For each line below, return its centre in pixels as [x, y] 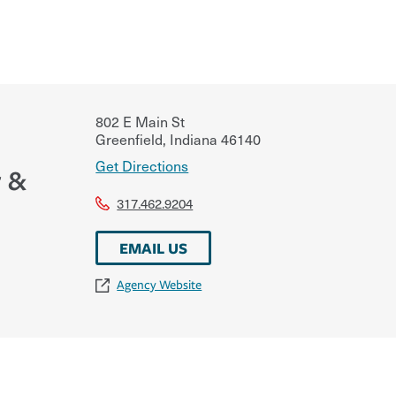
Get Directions [142, 165]
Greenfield [129, 138]
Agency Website [160, 285]
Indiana [192, 138]
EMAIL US [154, 247]
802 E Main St [141, 121]
